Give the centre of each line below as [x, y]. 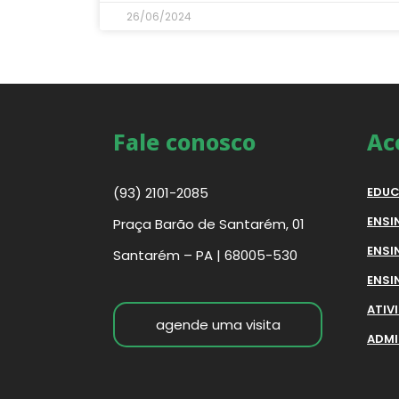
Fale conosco [184, 142]
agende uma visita [218, 325]
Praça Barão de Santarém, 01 [209, 224]
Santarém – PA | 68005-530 [205, 256]
